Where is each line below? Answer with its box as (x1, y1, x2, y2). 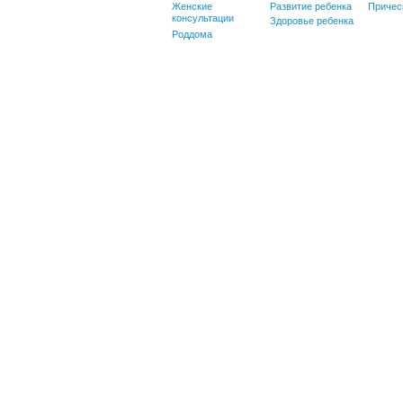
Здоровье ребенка (270, 14, 354, 26)
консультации (172, 12, 234, 26)
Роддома (172, 28, 212, 40)
